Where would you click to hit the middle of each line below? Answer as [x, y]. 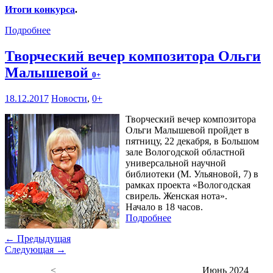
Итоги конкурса [40, 10]
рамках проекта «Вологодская [188, 185]
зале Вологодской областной [185, 152]
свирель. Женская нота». [176, 196]
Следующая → [35, 250]
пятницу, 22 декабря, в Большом [192, 141]
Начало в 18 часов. [164, 207]
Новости [69, 99]
